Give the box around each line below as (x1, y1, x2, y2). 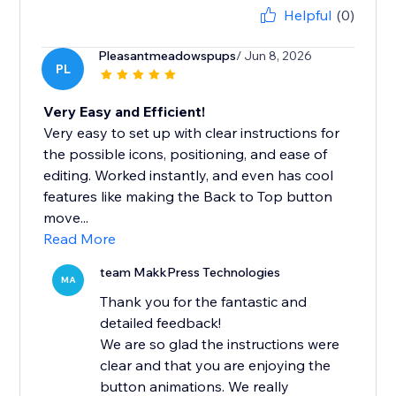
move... (43, 209, 89, 227)
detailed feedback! (100, 314, 222, 332)
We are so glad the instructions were (100, 335, 340, 354)
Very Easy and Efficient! (43, 103, 206, 121)
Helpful (283, 6, 331, 25)
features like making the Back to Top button (43, 187, 333, 206)
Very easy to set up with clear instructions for (43, 124, 340, 142)
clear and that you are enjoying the (100, 356, 331, 375)
